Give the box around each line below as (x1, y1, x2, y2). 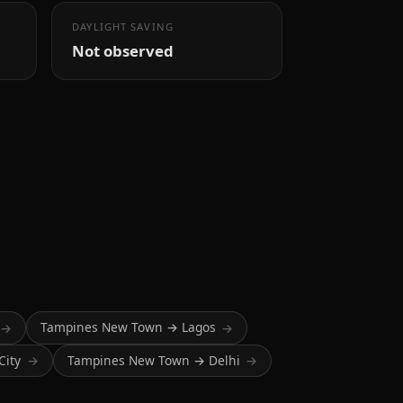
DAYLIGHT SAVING (72, 19, 174, 33)
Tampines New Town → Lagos (40, 318, 216, 336)
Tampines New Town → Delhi (67, 351, 240, 369)
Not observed (72, 40, 175, 62)
